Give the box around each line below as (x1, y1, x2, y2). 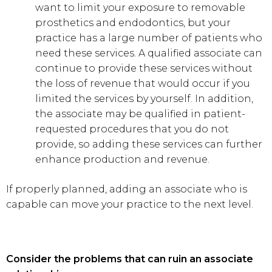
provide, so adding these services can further (35, 138, 262, 150)
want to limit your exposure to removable (35, 2, 245, 13)
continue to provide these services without (35, 63, 253, 74)
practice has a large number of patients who (35, 32, 262, 44)
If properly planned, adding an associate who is (6, 183, 247, 195)
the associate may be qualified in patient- (35, 108, 245, 120)
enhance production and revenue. (35, 154, 209, 165)
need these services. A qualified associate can (35, 47, 262, 59)
